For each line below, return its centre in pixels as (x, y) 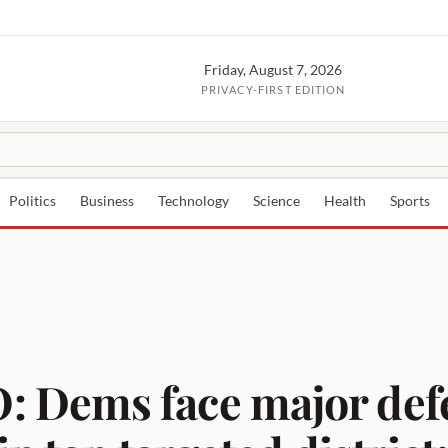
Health (345, 201)
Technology (193, 201)
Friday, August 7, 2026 (273, 69)
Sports (410, 201)
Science (276, 201)
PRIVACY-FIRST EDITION (273, 89)
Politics (32, 201)
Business (107, 201)
